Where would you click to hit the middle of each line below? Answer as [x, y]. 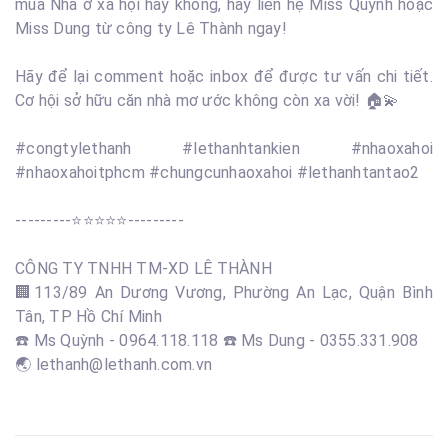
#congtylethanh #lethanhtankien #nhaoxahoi [224, 148]
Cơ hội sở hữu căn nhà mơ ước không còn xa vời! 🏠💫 [207, 100]
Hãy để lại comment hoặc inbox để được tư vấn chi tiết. [224, 76]
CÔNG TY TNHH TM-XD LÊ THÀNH [143, 268]
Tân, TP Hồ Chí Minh [88, 316]
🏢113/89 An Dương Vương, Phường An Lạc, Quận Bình [224, 292]
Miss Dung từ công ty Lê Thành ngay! [151, 28]
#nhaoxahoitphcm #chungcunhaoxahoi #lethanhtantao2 [217, 172]
